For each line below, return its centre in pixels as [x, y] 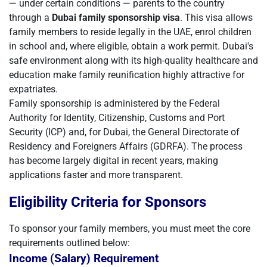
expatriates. [33, 89]
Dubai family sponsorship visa [116, 18]
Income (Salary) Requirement [84, 259]
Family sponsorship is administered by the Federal [114, 103]
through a [30, 18]
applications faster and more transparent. [96, 175]
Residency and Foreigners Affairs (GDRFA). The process [126, 146]
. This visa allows [216, 18]
